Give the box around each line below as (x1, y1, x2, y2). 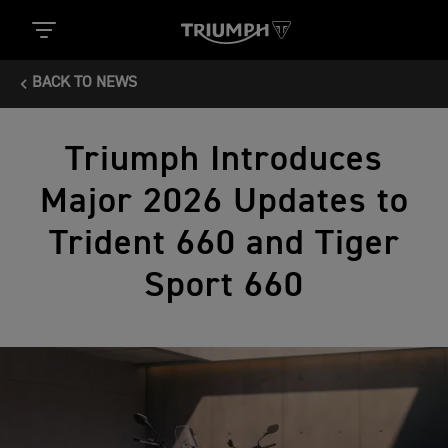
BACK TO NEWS (32, 75, 137, 91)
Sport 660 (144, 268, 304, 304)
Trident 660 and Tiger (48, 226, 400, 262)
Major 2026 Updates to (39, 184, 409, 220)
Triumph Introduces (65, 142, 383, 178)
